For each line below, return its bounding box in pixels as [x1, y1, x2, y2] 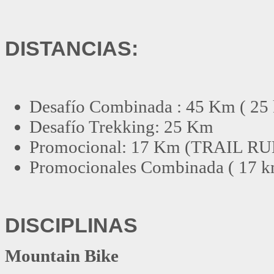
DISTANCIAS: [5, 36, 138, 60]
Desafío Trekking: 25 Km [29, 116, 213, 136]
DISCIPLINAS [5, 213, 138, 237]
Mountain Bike [5, 245, 119, 265]
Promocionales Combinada [29, 157, 224, 177]
